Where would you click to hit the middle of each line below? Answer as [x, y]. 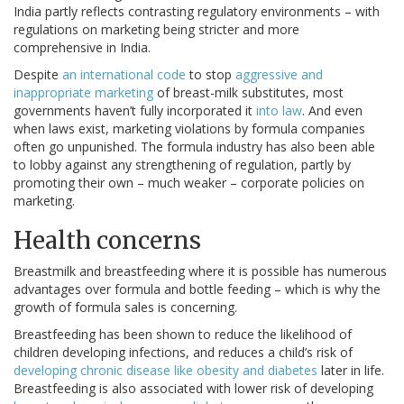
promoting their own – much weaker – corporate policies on [189, 183]
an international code [124, 75]
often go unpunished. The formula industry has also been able [194, 147]
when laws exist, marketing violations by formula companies [189, 129]
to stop [211, 75]
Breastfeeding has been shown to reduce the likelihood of [183, 335]
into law [279, 111]
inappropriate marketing [83, 93]
